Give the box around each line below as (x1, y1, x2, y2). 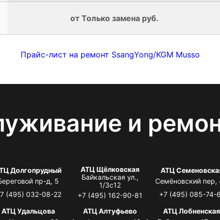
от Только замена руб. (70, 13, 159, 23)
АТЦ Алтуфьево (82, 206, 137, 215)
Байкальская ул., (81, 172, 138, 181)
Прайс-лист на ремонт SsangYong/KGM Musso (20, 49, 200, 59)
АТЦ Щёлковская (80, 165, 139, 173)
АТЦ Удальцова (1, 206, 55, 215)
